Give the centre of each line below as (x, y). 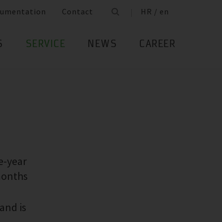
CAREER (157, 45)
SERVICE (45, 45)
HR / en (155, 12)
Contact (78, 12)
